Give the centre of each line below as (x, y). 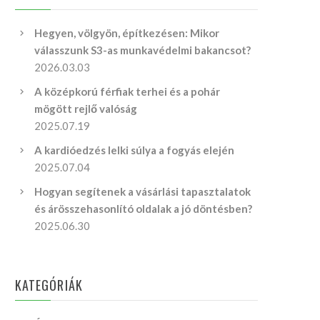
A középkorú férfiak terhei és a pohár (127, 91)
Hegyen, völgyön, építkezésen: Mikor (127, 33)
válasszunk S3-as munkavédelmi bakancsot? (143, 50)
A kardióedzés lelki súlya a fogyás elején (135, 150)
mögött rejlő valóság (86, 109)
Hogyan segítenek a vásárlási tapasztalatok (143, 191)
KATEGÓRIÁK (49, 285)
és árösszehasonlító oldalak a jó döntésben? (144, 209)
